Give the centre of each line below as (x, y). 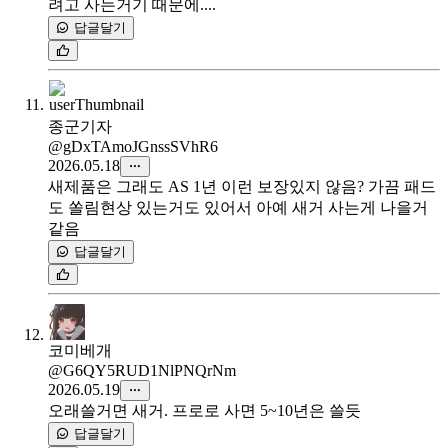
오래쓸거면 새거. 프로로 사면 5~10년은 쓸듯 (204, 411)
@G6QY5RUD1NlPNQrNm (142, 371)
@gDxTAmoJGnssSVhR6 (133, 147)
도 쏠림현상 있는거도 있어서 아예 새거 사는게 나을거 (238, 208)
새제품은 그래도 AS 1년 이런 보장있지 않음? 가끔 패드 (242, 187)
